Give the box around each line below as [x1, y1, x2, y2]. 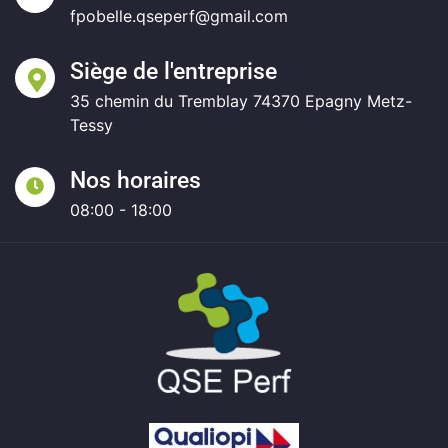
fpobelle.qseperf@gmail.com [70, 6, 288, 27]
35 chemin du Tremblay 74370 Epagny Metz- [70, 91, 412, 112]
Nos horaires [70, 167, 201, 195]
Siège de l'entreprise [70, 58, 277, 86]
